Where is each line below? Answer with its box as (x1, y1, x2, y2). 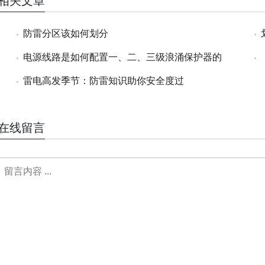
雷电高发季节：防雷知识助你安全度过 (22, 74, 184, 88)
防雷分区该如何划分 (22, 27, 108, 40)
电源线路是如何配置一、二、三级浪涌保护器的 (22, 50, 222, 64)
